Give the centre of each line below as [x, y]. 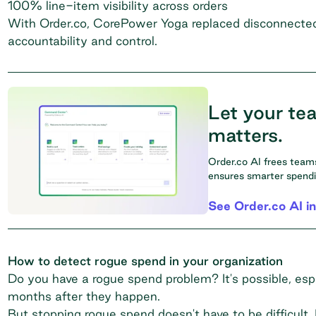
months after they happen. [85, 296]
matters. [246, 134]
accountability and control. [84, 40]
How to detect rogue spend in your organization [145, 260]
